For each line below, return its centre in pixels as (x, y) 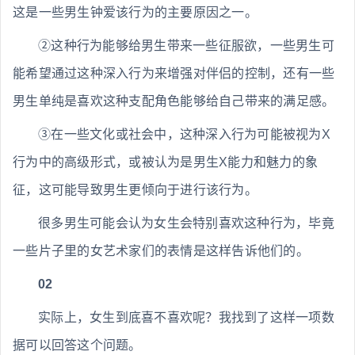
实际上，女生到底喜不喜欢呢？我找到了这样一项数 (186, 318)
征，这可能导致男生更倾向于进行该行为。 (135, 190)
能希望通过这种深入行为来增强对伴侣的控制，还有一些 (174, 74)
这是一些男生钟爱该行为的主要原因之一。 (135, 13)
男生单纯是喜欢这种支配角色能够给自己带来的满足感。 (174, 101)
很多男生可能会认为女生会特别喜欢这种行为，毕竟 (186, 223)
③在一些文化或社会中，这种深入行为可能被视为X (184, 135)
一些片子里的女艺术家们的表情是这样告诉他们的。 (161, 251)
